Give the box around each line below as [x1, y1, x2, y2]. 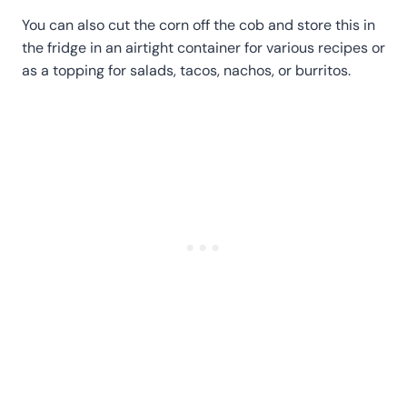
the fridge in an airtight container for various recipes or [22, 37, 385, 57]
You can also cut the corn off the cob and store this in [22, 15, 375, 35]
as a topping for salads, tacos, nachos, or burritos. [22, 60, 351, 80]
